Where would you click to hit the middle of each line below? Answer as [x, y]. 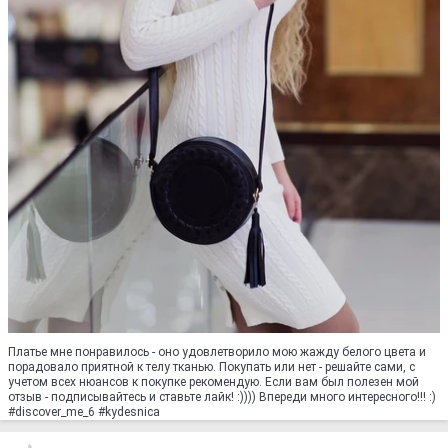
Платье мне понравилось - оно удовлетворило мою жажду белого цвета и [217, 352]
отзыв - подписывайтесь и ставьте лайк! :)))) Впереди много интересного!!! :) [222, 397]
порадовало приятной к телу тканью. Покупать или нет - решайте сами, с [211, 367]
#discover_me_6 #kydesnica [84, 412]
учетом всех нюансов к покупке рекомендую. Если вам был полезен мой [213, 382]
